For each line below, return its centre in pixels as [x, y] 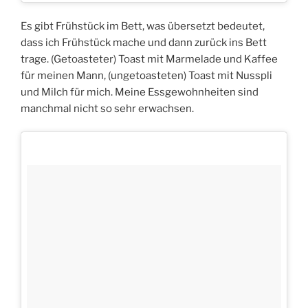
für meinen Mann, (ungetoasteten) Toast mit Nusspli [146, 75]
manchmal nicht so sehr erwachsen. [107, 108]
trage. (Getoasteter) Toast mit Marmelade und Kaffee [149, 59]
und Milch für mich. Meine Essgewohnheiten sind [140, 92]
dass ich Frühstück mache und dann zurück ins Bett [144, 42]
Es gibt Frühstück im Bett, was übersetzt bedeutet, [143, 26]
